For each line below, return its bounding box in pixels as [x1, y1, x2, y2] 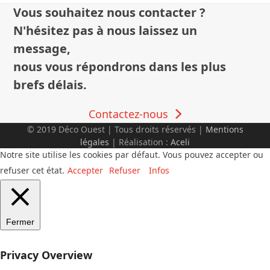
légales [80, 136, 109, 148]
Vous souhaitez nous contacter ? [13, 4, 206, 20]
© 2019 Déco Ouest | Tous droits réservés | [27, 123, 206, 135]
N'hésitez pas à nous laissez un [13, 22, 198, 39]
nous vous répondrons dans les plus [13, 58, 227, 75]
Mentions [205, 123, 243, 135]
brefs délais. [13, 76, 87, 93]
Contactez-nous [89, 106, 169, 121]
